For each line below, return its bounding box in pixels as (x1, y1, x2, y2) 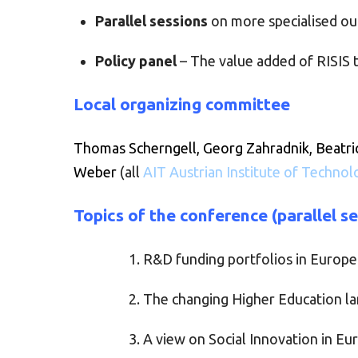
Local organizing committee (74, 94, 290, 113)
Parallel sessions (95, 13, 208, 29)
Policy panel (95, 53, 177, 69)
